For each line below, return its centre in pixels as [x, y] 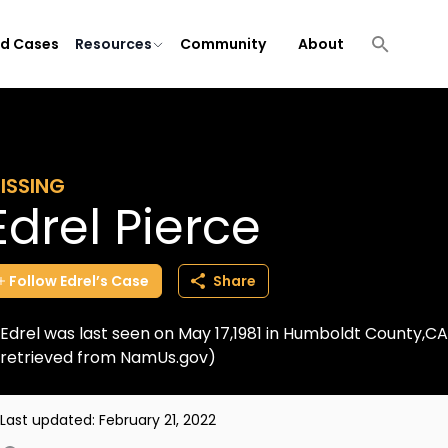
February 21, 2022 [157, 420]
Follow [33, 281]
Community [223, 44]
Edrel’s [84, 281]
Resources [113, 44]
